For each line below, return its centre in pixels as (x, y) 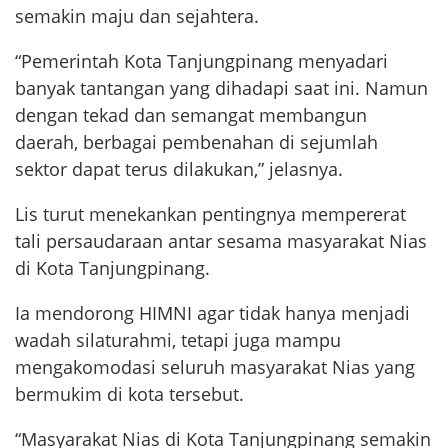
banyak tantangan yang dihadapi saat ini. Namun (221, 88)
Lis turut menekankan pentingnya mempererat (210, 214)
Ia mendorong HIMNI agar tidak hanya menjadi (212, 313)
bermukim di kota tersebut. (129, 394)
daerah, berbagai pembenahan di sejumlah (196, 142)
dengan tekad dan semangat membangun (191, 115)
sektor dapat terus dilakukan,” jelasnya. (179, 169)
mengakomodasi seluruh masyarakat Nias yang (215, 367)
